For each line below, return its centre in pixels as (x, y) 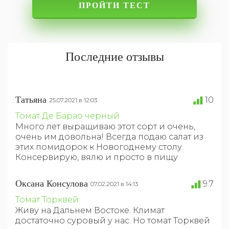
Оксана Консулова (52, 183)
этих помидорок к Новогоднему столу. (99, 147)
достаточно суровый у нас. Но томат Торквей (113, 220)
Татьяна (31, 99)
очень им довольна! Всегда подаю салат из (109, 136)
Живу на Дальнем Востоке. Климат (90, 210)
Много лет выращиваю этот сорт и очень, (105, 126)
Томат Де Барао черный (67, 116)
